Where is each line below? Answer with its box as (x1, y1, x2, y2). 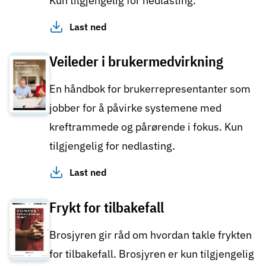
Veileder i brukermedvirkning (49, 52, 223, 71)
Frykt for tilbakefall (49, 197, 164, 217)
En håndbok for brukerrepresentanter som (49, 82, 251, 96)
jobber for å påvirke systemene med (49, 101, 221, 115)
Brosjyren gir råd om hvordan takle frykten (49, 227, 252, 242)
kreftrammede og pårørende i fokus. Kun (49, 120, 243, 134)
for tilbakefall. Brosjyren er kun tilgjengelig (49, 246, 254, 261)
